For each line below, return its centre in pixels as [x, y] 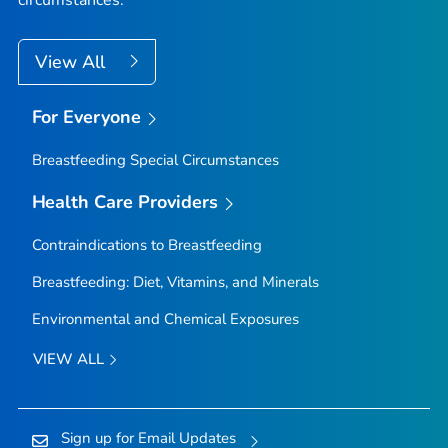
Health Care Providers [125, 201]
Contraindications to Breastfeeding [146, 244]
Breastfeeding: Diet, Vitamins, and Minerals [175, 281]
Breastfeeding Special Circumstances [155, 159]
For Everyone [86, 117]
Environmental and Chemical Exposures [165, 318]
